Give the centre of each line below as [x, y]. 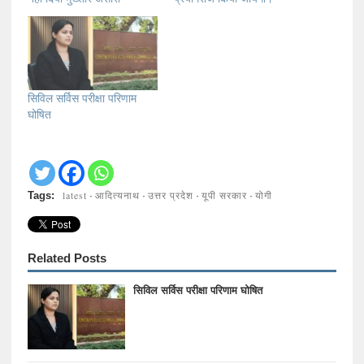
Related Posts [67, 258]
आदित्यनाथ [117, 195]
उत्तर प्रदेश [170, 195]
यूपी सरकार [224, 195]
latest [74, 195]
